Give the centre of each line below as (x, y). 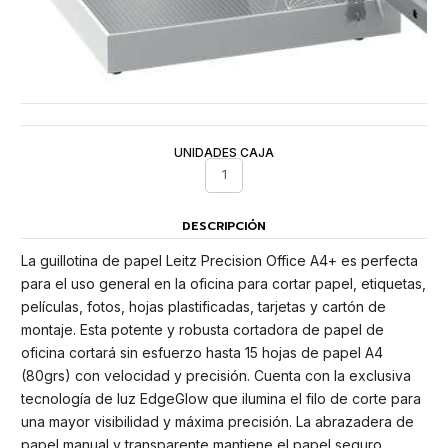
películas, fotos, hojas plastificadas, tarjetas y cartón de (203, 307)
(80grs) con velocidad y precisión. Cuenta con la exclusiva (216, 376)
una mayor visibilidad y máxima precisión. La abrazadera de (217, 422)
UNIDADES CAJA (224, 152)
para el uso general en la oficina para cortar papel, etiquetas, (223, 284)
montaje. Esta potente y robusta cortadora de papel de (202, 330)
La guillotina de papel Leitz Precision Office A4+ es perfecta (219, 261)
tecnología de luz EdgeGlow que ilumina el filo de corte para (221, 399)
